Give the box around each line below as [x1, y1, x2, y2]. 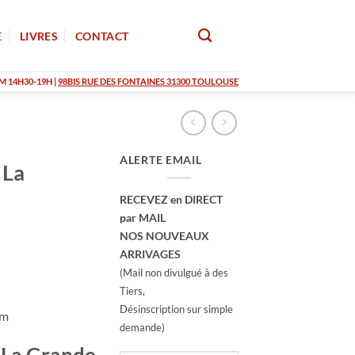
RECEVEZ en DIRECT [120, 192, 223, 206]
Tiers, [120, 284, 145, 297]
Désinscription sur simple [120, 302, 233, 315]
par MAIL [120, 210, 166, 224]
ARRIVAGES [120, 246, 181, 261]
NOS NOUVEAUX [120, 228, 209, 242]
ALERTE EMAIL [120, 153, 202, 166]
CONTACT [75, 29, 129, 43]
